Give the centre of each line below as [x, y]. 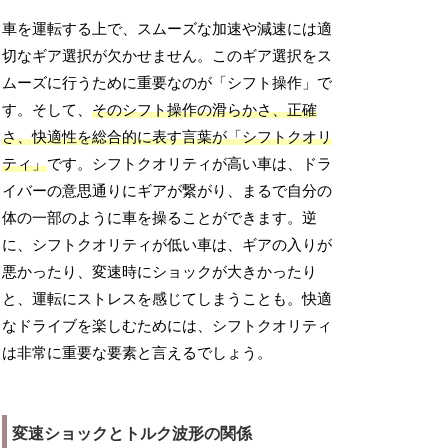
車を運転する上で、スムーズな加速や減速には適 [167, 29]
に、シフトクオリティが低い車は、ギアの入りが [167, 245]
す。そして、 [47, 110]
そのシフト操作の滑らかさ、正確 [205, 110]
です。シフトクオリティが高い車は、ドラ [190, 164]
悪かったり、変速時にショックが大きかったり [160, 272]
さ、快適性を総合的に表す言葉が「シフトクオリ [167, 137]
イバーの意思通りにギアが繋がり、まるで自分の [167, 191]
